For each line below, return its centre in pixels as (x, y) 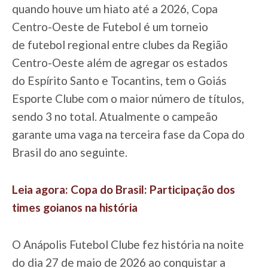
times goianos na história (75, 207)
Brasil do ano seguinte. (70, 152)
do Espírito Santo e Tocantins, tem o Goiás (119, 80)
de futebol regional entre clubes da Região (120, 44)
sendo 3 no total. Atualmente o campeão (115, 116)
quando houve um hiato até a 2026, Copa (115, 8)
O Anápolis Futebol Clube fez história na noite (128, 244)
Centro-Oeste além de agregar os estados (120, 62)
